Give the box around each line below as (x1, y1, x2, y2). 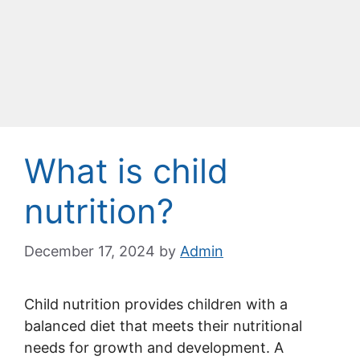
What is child (24, 150, 228, 191)
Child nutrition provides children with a (24, 296, 288, 313)
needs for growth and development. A (24, 339, 284, 356)
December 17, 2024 (24, 243, 155, 260)
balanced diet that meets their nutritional (24, 317, 302, 334)
